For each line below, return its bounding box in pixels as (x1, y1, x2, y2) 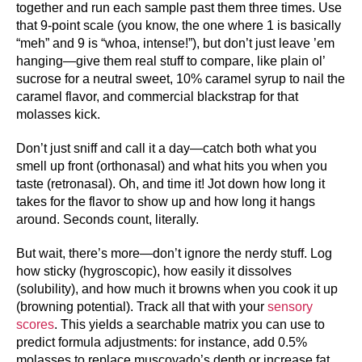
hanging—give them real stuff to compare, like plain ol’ (16, 53, 325, 68)
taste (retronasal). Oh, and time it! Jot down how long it (16, 176, 325, 191)
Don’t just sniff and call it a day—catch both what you (16, 141, 317, 155)
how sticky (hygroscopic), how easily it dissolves (16, 263, 292, 278)
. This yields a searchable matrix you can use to (54, 317, 325, 331)
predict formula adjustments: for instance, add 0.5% (16, 335, 307, 349)
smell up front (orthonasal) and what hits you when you (16, 158, 327, 173)
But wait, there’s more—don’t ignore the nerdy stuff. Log (16, 246, 332, 260)
